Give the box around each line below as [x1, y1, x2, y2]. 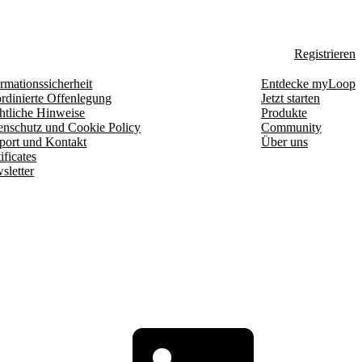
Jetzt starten [260, 90, 320, 105]
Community [260, 120, 322, 134]
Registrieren [294, 46, 356, 61]
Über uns [260, 134, 308, 149]
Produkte [260, 105, 307, 120]
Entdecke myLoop [260, 76, 356, 90]
